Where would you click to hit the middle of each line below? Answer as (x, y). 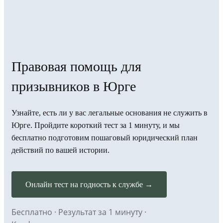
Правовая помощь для (76, 66)
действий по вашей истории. (60, 150)
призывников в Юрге (74, 86)
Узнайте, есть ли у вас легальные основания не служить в (110, 112)
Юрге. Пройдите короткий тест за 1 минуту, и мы (96, 125)
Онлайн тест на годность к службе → (89, 184)
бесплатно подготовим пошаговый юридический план (105, 137)
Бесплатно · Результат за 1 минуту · (79, 212)
